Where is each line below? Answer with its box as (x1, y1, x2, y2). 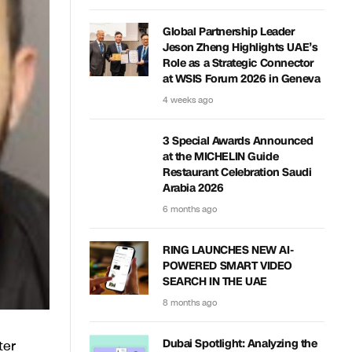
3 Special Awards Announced (163, 134, 313, 148)
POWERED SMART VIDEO (163, 258, 293, 273)
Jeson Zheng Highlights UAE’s (163, 40, 318, 55)
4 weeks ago (163, 94, 213, 106)
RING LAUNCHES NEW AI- (163, 243, 294, 258)
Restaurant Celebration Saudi (163, 165, 312, 180)
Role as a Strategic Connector (163, 56, 313, 71)
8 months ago (163, 297, 217, 309)
